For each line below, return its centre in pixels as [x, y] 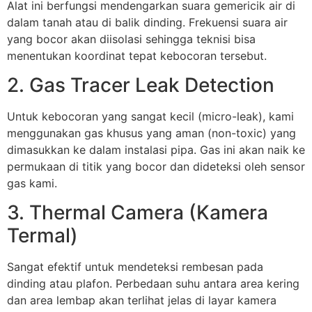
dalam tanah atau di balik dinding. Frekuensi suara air [147, 22]
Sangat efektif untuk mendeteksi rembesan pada [135, 267]
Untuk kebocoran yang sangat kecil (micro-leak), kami [150, 117]
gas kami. [32, 184]
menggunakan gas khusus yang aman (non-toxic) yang [151, 133]
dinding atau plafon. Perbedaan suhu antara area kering [153, 284]
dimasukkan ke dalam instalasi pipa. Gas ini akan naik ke [156, 150]
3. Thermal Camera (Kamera [138, 213]
